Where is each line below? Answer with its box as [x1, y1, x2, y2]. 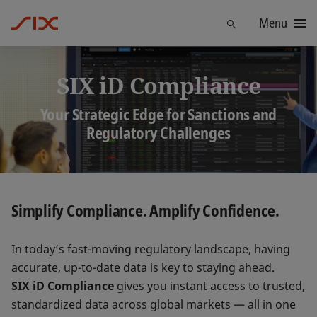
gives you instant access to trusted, [114, 278, 305, 294]
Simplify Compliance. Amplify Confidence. [11, 200, 279, 221]
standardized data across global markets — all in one [11, 296, 296, 312]
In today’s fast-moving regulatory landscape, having [11, 241, 290, 257]
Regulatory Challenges [86, 122, 231, 143]
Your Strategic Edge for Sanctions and [40, 104, 277, 125]
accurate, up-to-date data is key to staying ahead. [11, 260, 275, 275]
